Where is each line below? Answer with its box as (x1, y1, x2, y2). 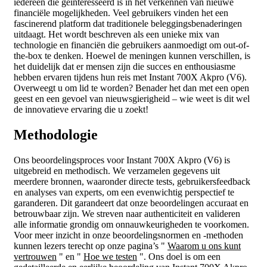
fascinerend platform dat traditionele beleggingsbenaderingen (14, 18, 242, 29)
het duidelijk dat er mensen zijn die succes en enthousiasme (14, 61, 235, 72)
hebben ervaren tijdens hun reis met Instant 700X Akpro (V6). (14, 72, 247, 82)
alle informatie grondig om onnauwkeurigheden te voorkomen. (14, 219, 249, 229)
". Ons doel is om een (137, 251, 221, 262)
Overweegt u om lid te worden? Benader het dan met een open (14, 82, 249, 93)
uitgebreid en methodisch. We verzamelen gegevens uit (14, 165, 220, 176)
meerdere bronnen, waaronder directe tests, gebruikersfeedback (14, 176, 250, 187)
